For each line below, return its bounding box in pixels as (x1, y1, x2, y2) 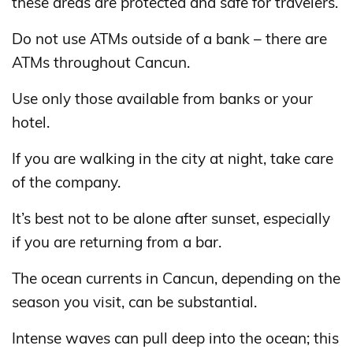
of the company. (12, 172, 121, 191)
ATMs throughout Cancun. (12, 52, 190, 72)
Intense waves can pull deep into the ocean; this (12, 328, 339, 347)
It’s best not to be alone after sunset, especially (12, 208, 330, 228)
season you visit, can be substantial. (12, 292, 257, 311)
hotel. (12, 112, 50, 132)
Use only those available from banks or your (12, 88, 313, 108)
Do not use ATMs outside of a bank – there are (12, 28, 327, 48)
